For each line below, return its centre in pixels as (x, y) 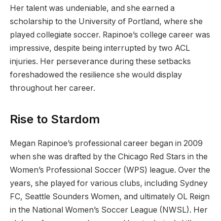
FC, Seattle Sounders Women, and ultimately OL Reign (110, 197)
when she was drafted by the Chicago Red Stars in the (109, 157)
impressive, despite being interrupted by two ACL (100, 48)
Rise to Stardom (55, 119)
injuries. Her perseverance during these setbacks (100, 61)
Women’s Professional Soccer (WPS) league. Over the (110, 170)
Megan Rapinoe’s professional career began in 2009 (106, 144)
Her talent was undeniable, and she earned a (92, 8)
